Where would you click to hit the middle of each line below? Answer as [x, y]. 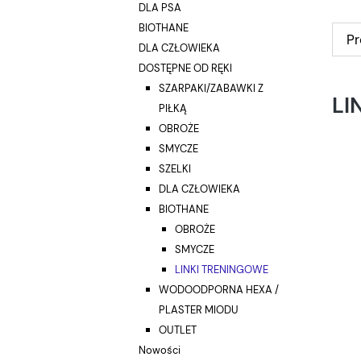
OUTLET [178, 330]
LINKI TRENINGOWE [222, 270]
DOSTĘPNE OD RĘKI [185, 68]
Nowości [160, 351]
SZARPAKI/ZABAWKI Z [211, 89]
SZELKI [175, 169]
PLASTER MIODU [199, 310]
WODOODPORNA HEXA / [219, 290]
